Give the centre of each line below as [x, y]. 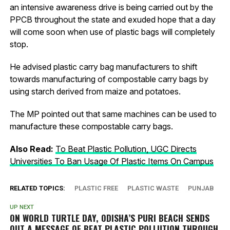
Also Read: [32, 149]
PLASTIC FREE [96, 188]
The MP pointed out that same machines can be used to [113, 114]
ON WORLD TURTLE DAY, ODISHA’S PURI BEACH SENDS [109, 217]
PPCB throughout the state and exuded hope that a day [112, 19]
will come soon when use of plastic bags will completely [112, 32]
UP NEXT [22, 207]
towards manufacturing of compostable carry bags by [109, 79]
